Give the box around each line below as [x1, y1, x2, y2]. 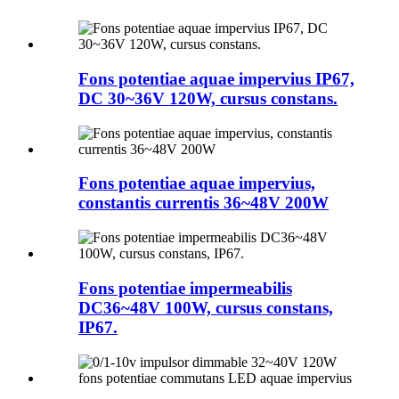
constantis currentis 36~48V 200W [78, 193, 329, 213]
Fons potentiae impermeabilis [78, 278, 292, 297]
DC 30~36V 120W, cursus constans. [78, 88, 338, 108]
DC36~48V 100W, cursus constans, [78, 297, 333, 317]
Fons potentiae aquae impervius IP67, [78, 69, 354, 88]
